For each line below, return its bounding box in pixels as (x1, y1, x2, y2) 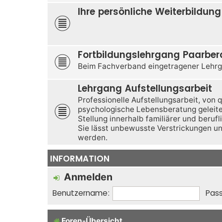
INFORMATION (50, 152, 110, 165)
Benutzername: (53, 187, 110, 198)
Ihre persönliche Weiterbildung (78, 5, 221, 18)
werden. (78, 132, 108, 142)
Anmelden (64, 170, 112, 183)
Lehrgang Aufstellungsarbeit (78, 82, 212, 95)
